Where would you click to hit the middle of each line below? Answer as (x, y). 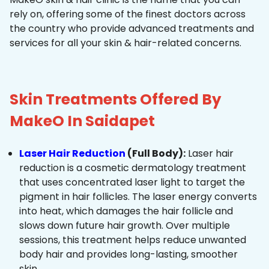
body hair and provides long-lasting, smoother (128, 255)
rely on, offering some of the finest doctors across (128, 14)
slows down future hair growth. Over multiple (125, 226)
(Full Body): (156, 154)
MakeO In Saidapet (82, 121)
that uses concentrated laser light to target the (132, 183)
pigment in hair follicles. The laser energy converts (138, 197)
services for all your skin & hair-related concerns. (125, 43)
